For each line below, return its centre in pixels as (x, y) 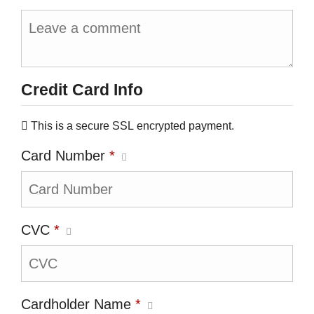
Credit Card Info (82, 90)
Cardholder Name (78, 304)
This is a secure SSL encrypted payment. (132, 126)
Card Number (65, 156)
